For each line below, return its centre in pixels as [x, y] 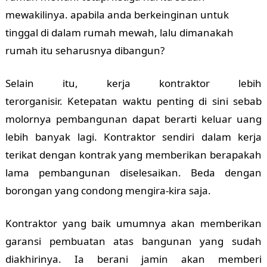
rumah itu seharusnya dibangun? [86, 50]
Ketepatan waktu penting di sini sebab [165, 101]
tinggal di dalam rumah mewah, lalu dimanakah [119, 32]
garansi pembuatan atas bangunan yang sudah [133, 241]
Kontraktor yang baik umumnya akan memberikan [133, 223]
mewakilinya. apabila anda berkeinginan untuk [117, 15]
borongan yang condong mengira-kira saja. [108, 190]
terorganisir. [36, 101]
